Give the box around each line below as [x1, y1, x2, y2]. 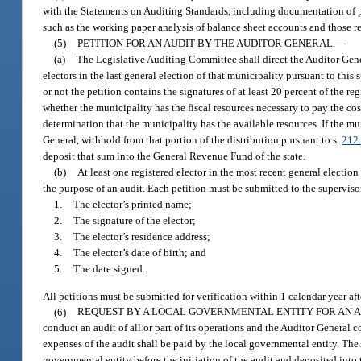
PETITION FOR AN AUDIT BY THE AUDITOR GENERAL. [77, 37, 336, 50]
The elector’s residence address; [73, 230, 211, 243]
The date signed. [73, 263, 146, 276]
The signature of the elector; [73, 214, 197, 227]
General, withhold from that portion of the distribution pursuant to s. [43, 134, 342, 147]
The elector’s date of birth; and [73, 247, 207, 259]
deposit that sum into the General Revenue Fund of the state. [43, 150, 306, 163]
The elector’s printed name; [73, 198, 193, 211]
